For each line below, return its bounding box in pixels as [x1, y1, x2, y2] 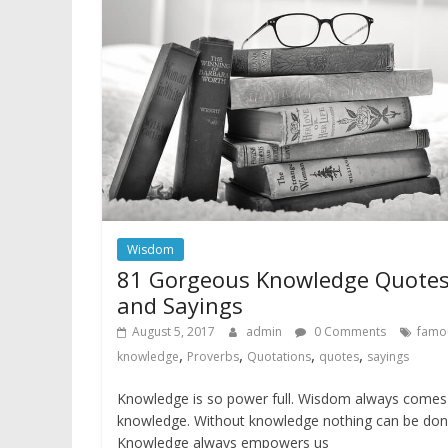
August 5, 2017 [132, 322, 215, 340]
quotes [319, 347, 359, 365]
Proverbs [187, 347, 239, 365]
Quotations [247, 347, 311, 365]
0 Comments [311, 322, 386, 340]
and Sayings [117, 289, 243, 320]
